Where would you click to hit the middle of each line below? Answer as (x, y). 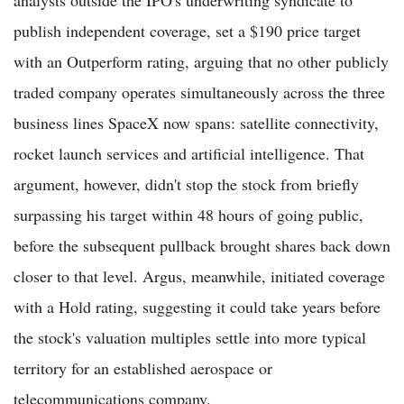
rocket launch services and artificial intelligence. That (189, 153)
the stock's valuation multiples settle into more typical (190, 337)
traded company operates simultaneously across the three (199, 92)
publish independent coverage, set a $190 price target (187, 30)
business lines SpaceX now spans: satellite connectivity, (196, 122)
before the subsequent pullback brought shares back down (202, 245)
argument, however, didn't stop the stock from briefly (186, 184)
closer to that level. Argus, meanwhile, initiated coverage (199, 275)
